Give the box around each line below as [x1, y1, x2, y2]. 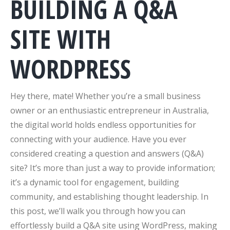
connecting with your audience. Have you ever [10, 133, 186, 145]
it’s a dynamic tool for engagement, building [10, 177, 179, 188]
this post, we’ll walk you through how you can [10, 205, 185, 217]
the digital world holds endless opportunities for [10, 119, 196, 130]
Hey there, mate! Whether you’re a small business [10, 90, 201, 102]
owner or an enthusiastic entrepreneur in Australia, [10, 105, 209, 116]
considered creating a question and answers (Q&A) [10, 148, 204, 159]
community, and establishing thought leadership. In [10, 191, 208, 202]
